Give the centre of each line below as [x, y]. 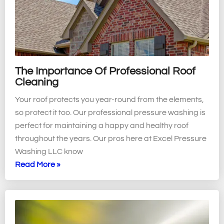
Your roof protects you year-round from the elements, [109, 100]
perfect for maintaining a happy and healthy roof [102, 126]
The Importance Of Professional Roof [105, 71]
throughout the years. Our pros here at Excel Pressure [111, 139]
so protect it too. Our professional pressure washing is [110, 113]
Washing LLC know [49, 152]
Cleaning [37, 82]
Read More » [38, 165]
